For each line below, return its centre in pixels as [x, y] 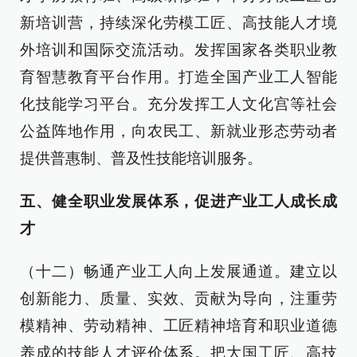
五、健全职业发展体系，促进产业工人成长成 [178, 201]
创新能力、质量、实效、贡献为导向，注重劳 [178, 298]
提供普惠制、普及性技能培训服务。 [141, 158]
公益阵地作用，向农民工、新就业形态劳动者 [178, 131]
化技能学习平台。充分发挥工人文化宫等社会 [178, 104]
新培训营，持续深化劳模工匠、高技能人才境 [178, 23]
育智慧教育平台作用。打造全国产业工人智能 [178, 77]
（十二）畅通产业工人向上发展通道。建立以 [178, 271]
